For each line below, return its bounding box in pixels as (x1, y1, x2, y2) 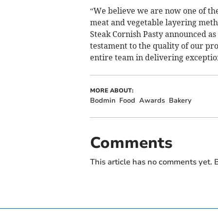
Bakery (168, 95, 191, 105)
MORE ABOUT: (90, 86, 133, 94)
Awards (139, 95, 165, 105)
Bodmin (90, 95, 115, 105)
